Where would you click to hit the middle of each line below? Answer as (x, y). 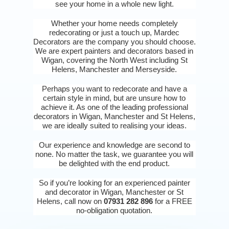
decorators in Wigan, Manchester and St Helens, (114, 116)
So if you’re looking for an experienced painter (114, 183)
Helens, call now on (70, 201)
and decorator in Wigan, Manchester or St (114, 192)
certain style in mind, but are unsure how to (114, 98)
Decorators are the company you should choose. (114, 42)
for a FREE (172, 201)
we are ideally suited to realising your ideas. (114, 125)
